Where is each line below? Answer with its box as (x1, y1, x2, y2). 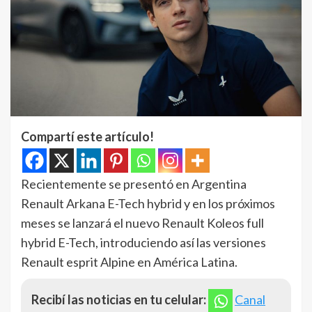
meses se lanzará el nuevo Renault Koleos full (21, 214, 264, 231)
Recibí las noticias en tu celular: (31, 291, 206, 307)
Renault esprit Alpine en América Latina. (21, 253, 237, 270)
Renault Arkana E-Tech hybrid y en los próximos (21, 195, 275, 211)
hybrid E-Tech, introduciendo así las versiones (21, 234, 266, 250)
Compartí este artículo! (21, 128, 154, 144)
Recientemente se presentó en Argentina (21, 175, 247, 192)
